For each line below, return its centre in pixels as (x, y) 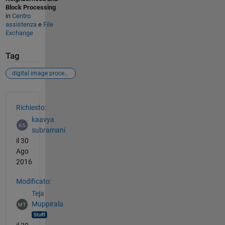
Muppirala (47, 204)
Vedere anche (37, 97)
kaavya (43, 120)
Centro (21, 16)
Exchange (19, 33)
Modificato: (33, 181)
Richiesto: (31, 107)
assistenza (21, 25)
